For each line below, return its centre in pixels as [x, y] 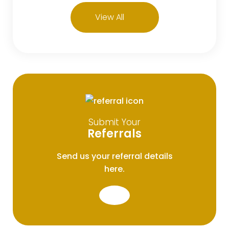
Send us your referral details [114, 156]
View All [109, 17]
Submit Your [114, 122]
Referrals [114, 134]
